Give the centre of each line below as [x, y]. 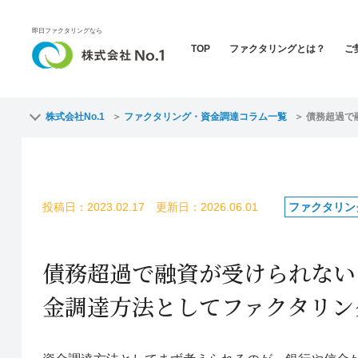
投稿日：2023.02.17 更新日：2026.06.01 [150, 207]
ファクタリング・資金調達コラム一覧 [205, 117]
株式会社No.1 [75, 117]
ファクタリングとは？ [277, 49]
